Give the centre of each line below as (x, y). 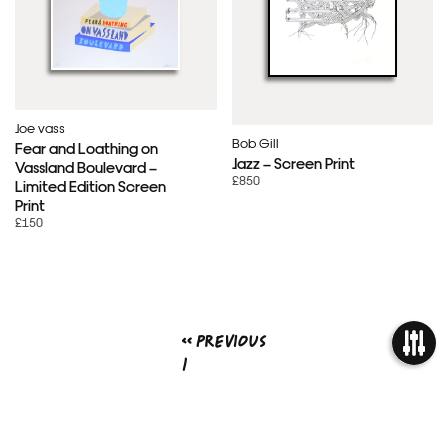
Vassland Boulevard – (86, 166)
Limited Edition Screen (90, 185)
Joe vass (40, 127)
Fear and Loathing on (86, 147)
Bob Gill (255, 142)
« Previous (224, 341)
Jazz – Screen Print (293, 162)
